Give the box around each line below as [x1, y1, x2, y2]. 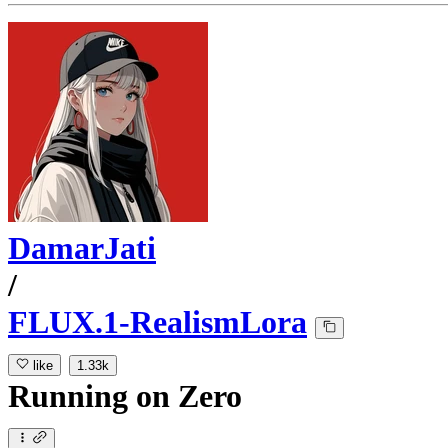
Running [8, 378, 136, 415]
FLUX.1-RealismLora [8, 304, 307, 341]
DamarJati [8, 230, 156, 267]
